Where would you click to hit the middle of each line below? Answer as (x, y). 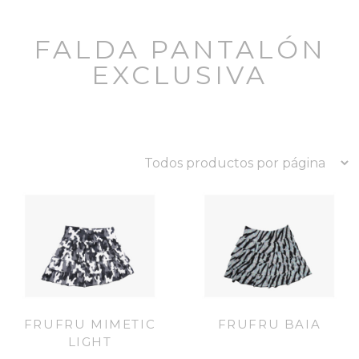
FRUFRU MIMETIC (90, 325)
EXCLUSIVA (179, 75)
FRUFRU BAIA (269, 325)
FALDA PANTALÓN (179, 49)
